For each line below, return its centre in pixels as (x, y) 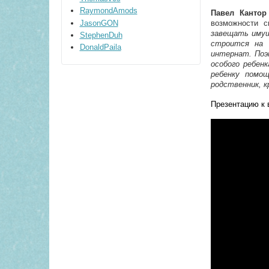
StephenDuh (101, 35)
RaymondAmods (108, 11)
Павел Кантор (239, 13)
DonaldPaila (100, 47)
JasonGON (99, 23)
